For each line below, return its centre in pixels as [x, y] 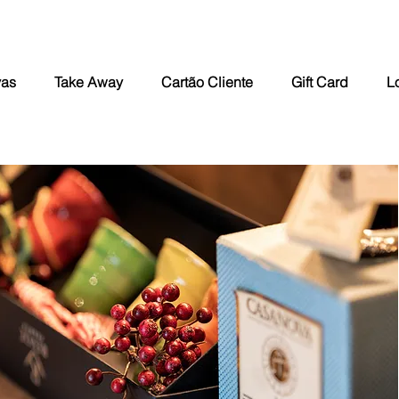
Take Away [88, 82]
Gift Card [320, 82]
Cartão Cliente [207, 82]
